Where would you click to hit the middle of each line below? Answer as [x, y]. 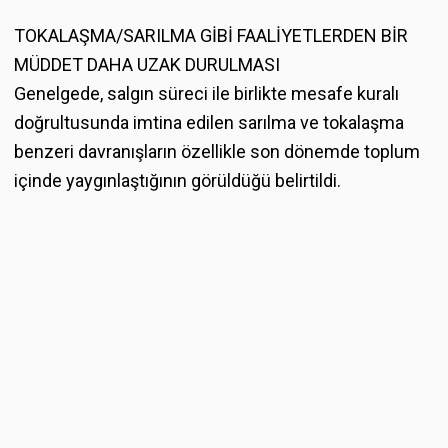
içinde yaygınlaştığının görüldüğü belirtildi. [177, 180]
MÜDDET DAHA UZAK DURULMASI [147, 64]
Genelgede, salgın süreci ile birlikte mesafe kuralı [206, 93]
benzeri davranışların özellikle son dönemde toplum [217, 151]
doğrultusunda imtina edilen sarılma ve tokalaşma [209, 122]
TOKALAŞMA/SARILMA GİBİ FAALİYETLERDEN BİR [211, 35]
